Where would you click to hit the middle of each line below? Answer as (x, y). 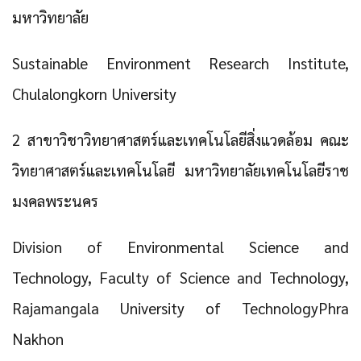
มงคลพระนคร (55, 201)
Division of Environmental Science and (180, 247)
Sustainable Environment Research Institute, (180, 63)
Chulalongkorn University (94, 93)
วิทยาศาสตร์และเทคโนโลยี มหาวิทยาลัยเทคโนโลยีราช (180, 170)
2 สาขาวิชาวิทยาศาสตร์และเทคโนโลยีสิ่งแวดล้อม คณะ (180, 139)
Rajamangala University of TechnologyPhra (180, 308)
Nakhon (38, 338)
